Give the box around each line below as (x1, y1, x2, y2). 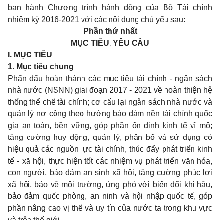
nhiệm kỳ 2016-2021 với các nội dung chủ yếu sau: (8, 15, 185, 24)
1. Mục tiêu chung (8, 62, 74, 71)
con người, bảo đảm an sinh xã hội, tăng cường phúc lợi (8, 168, 212, 177)
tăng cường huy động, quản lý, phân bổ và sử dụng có (8, 133, 212, 141)
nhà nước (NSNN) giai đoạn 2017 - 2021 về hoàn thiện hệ (8, 86, 212, 94)
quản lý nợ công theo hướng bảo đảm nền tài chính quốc (8, 110, 212, 118)
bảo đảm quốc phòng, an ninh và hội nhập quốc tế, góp (8, 192, 212, 200)
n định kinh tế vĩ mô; (136, 121, 213, 130)
